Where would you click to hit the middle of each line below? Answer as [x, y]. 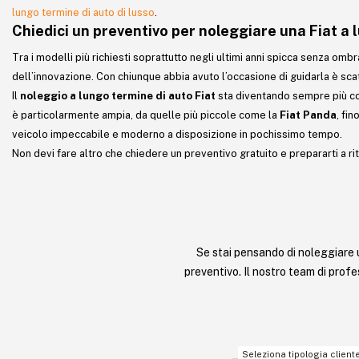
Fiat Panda [308, 115]
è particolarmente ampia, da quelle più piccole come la [146, 115]
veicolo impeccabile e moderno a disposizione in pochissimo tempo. [177, 134]
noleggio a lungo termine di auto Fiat [118, 96]
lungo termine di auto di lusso [83, 12]
